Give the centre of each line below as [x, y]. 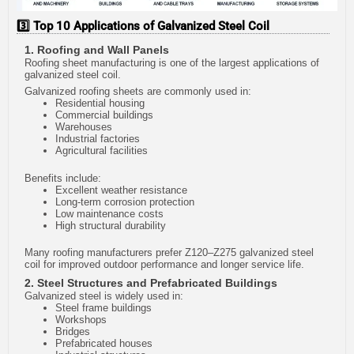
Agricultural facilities [102, 151]
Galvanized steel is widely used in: [104, 296]
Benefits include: [63, 178]
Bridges [73, 331]
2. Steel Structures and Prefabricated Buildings [151, 282]
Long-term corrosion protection [125, 201]
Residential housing [100, 104]
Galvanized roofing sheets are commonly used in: [138, 92]
